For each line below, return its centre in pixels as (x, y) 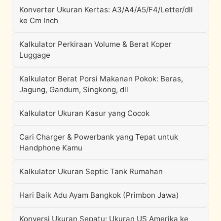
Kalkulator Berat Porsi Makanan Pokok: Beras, (101, 79)
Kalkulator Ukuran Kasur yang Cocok (84, 113)
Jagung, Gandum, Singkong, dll (74, 90)
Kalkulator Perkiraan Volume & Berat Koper (95, 44)
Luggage (35, 55)
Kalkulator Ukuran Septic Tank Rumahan (91, 171)
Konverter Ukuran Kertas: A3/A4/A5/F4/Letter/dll (106, 10)
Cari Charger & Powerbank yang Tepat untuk (99, 137)
